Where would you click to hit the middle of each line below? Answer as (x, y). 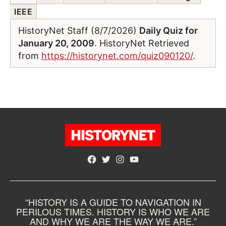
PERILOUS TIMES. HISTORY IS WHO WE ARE (113, 211)
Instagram (133, 160)
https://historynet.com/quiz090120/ (117, 56)
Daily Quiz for (168, 31)
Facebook (105, 160)
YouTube (145, 160)
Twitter (114, 160)
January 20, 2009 (56, 43)
